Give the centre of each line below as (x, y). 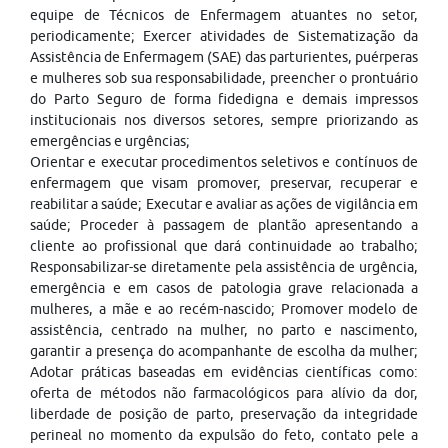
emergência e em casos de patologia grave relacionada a (224, 288)
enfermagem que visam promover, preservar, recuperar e (224, 183)
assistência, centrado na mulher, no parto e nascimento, (224, 330)
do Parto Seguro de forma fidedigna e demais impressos (224, 99)
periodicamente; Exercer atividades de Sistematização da (224, 36)
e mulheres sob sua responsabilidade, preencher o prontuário (224, 78)
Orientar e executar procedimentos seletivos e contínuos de (224, 162)
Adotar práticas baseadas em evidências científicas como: (224, 372)
